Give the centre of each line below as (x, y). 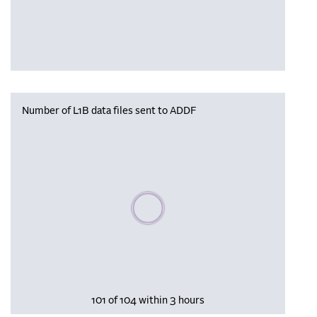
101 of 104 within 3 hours (148, 300)
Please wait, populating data (194, 196)
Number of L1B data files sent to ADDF (109, 111)
